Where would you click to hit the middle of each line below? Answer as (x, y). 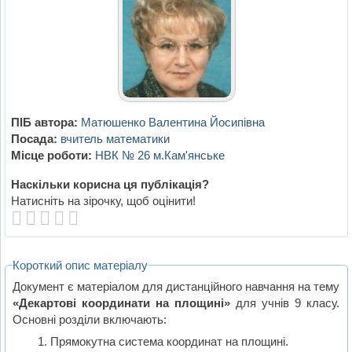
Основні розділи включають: (90, 319)
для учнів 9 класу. (285, 302)
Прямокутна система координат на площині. (169, 342)
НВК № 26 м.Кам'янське (159, 156)
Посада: (34, 139)
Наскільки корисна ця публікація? (110, 185)
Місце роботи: (51, 156)
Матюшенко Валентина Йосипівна (172, 123)
